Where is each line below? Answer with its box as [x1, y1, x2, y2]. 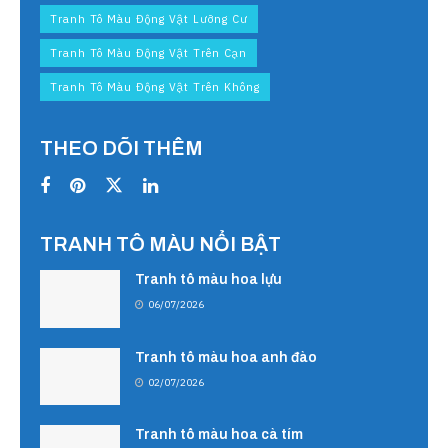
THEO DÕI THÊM [40, 137, 203, 160]
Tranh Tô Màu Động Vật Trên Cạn [50, 46, 247, 61]
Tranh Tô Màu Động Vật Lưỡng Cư [50, 12, 248, 27]
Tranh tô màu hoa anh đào [135, 349, 317, 365]
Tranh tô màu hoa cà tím [135, 426, 303, 442]
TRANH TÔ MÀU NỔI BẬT [40, 233, 281, 256]
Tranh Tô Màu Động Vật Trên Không [50, 80, 260, 95]
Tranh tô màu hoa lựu [135, 272, 282, 288]
